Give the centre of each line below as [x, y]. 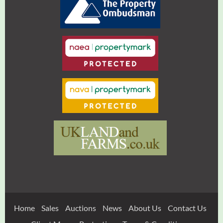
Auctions [81, 208]
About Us [145, 208]
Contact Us [187, 208]
